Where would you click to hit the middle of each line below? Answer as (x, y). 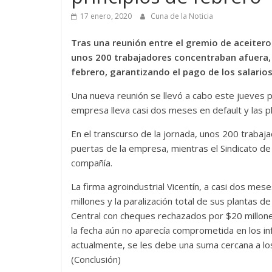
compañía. (92, 162)
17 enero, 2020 (106, 16)
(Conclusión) (96, 259)
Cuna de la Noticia (182, 16)
